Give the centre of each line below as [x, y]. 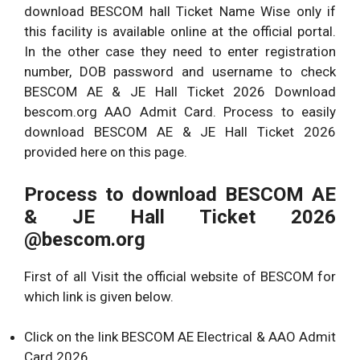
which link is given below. [99, 296]
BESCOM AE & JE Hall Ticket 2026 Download [180, 92]
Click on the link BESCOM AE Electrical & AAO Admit [180, 337]
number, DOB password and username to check [180, 72]
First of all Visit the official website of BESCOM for [180, 276]
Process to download [121, 194]
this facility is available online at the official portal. [180, 32]
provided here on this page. [106, 152]
